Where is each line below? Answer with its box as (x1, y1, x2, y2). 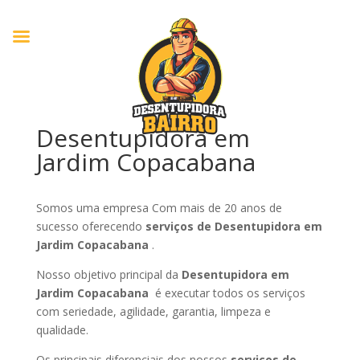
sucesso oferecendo (35, 219, 145, 234)
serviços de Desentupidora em (145, 219, 322, 234)
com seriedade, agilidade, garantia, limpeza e (35, 304, 271, 319)
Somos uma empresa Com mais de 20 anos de (35, 200, 282, 215)
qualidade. (35, 322, 88, 337)
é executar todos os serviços (151, 285, 305, 301)
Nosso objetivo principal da (35, 267, 182, 282)
